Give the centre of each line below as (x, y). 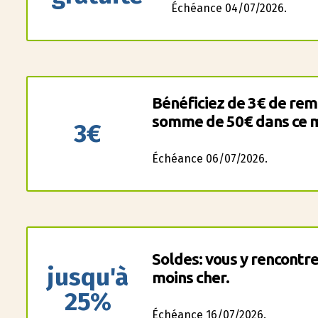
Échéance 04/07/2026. (229, 8)
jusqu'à (88, 277)
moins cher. (190, 277)
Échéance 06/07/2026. (209, 159)
